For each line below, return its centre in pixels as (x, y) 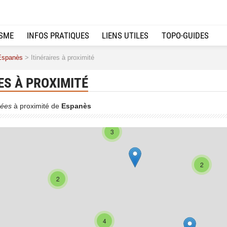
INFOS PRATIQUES (58, 35)
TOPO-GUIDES (185, 35)
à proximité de (36, 106)
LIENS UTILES (125, 35)
